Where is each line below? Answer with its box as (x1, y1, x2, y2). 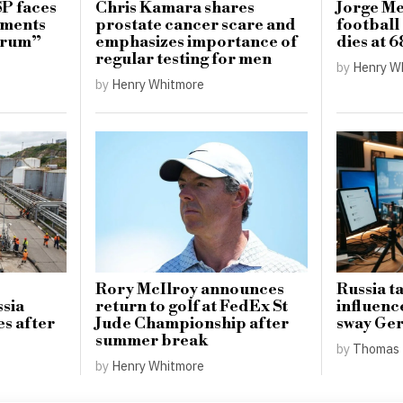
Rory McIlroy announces (95, 279, 285, 300)
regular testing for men (95, 49, 273, 70)
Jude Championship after (95, 313, 290, 334)
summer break (95, 330, 209, 351)
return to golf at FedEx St (95, 296, 289, 317)
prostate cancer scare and (95, 15, 297, 36)
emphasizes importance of (95, 32, 298, 53)
